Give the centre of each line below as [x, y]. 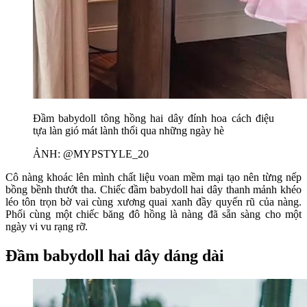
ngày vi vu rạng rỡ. [47, 227]
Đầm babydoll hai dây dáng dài [115, 256]
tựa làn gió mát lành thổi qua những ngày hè [128, 131]
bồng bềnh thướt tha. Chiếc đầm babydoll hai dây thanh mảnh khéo [153, 190]
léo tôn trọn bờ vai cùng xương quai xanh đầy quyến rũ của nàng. [153, 202]
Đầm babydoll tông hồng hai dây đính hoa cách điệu [153, 119]
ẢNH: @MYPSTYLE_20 [91, 154]
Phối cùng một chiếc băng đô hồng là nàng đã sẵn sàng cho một [153, 214]
